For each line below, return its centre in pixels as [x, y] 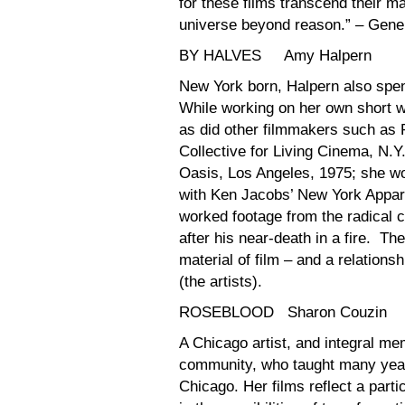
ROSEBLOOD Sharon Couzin [283, 312]
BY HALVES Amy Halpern [275, 55]
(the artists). [221, 281]
